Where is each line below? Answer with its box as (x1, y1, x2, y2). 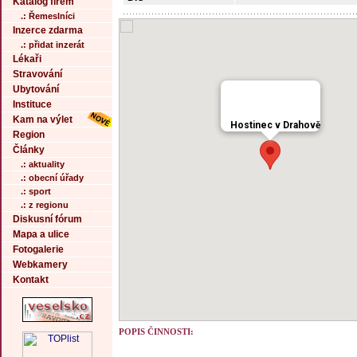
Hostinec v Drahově (229, 120, 320, 131)
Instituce (13, 99, 52, 110)
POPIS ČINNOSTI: (119, 327, 194, 336)
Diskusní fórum (13, 214, 82, 225)
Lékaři (13, 53, 41, 65)
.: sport (21, 186, 51, 196)
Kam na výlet (13, 114, 73, 125)
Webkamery (13, 259, 68, 270)
